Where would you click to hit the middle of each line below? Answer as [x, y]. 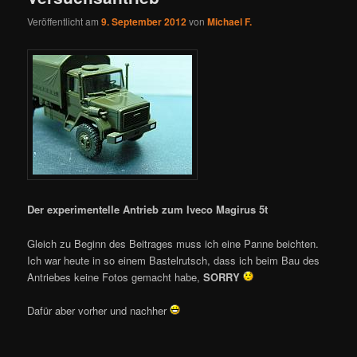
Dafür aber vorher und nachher [99, 310]
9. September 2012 [144, 22]
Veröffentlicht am [65, 22]
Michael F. [230, 22]
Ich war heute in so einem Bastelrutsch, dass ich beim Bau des [174, 260]
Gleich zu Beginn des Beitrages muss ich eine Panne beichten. [173, 243]
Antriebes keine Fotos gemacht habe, [116, 277]
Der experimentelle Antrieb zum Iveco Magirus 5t [149, 210]
